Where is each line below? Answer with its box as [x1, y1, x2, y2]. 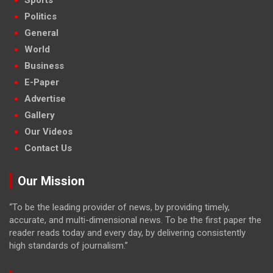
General [24, 27, 58, 39]
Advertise [24, 93, 66, 105]
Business [24, 60, 64, 72]
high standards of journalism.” [9, 240, 128, 252]
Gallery [24, 110, 55, 121]
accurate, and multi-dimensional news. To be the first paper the [9, 214, 261, 226]
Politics [24, 11, 57, 23]
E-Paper [24, 77, 59, 88]
